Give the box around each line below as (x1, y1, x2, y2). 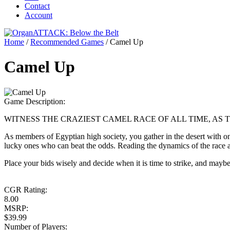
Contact (25, 1, 50, 10)
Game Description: (4, 97, 67, 106)
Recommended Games (30, 37, 104, 46)
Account (25, 10, 52, 20)
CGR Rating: (4, 185, 49, 194)
